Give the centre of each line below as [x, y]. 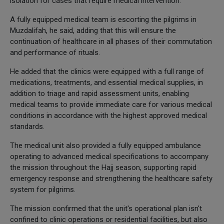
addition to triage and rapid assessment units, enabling [99, 93]
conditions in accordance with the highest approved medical [108, 115]
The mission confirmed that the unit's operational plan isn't [106, 208]
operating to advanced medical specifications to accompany [109, 156]
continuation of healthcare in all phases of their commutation [111, 41]
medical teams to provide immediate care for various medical [111, 104]
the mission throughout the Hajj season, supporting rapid [103, 167]
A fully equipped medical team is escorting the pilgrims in [103, 19]
